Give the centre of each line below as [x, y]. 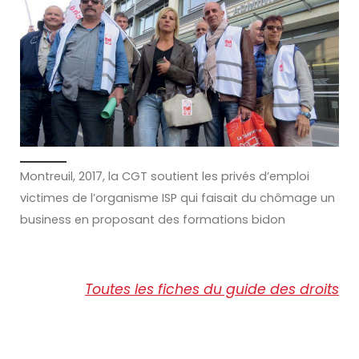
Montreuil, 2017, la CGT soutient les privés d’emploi [165, 176]
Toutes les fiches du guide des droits [212, 289]
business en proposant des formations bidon [153, 219]
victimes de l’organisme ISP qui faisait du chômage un [177, 198]
